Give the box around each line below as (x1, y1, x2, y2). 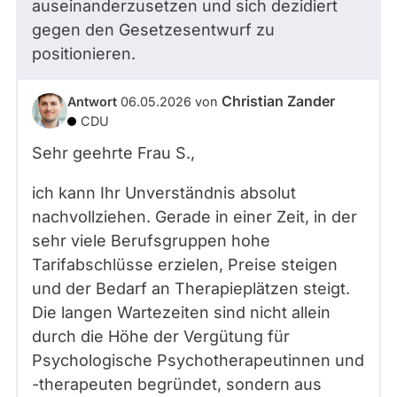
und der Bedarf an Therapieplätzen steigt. (32, 279, 350, 298)
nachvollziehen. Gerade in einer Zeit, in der (32, 207, 357, 226)
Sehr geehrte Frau (32, 144, 175, 162)
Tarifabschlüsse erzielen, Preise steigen (32, 255, 338, 274)
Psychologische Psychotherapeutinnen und (32, 351, 364, 370)
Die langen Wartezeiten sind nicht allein (32, 303, 331, 322)
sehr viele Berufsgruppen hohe (32, 231, 270, 250)
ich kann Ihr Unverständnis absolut (32, 183, 296, 202)
